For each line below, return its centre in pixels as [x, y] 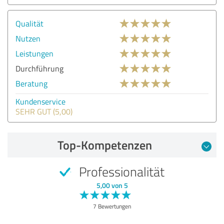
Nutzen [28, 38]
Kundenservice [40, 101]
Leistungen [34, 53]
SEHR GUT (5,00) [44, 111]
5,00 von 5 [112, 185]
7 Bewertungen [112, 206]
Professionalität [120, 171]
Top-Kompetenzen [104, 145]
